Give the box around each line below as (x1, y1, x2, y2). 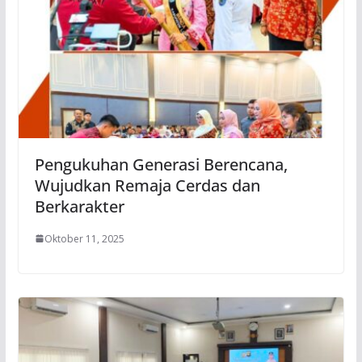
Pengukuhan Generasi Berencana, (34, 153, 288, 175)
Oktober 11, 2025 (44, 231, 124, 246)
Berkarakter (34, 195, 124, 217)
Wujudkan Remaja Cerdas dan (34, 174, 260, 196)
